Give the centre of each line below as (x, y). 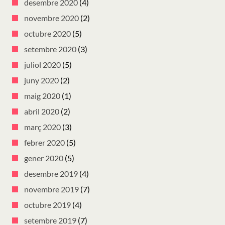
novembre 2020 (51, 18)
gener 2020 (44, 158)
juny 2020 (41, 80)
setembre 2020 (50, 49)
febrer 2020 (44, 143)
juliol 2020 (42, 65)
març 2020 (42, 127)
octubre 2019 (47, 205)
